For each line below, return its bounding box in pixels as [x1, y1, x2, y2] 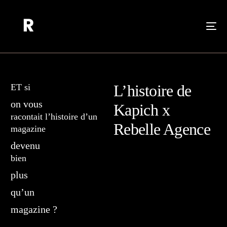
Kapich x [113, 101, 170, 119]
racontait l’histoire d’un [11, 111, 98, 122]
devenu [11, 140, 41, 151]
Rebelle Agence [113, 120, 211, 138]
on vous [11, 98, 46, 109]
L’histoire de [113, 82, 192, 100]
